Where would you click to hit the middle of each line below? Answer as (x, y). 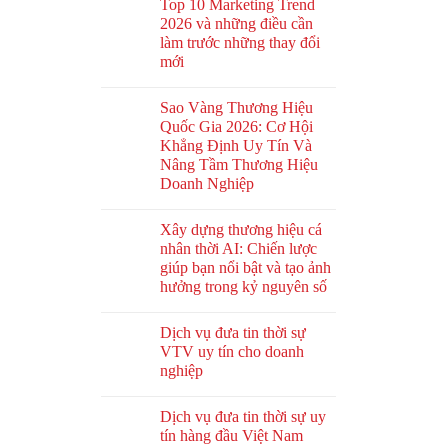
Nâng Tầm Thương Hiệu (239, 165)
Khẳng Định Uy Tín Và (236, 146)
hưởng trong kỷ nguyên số (243, 287)
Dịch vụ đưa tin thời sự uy (243, 417)
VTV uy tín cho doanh (232, 352)
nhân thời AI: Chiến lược (238, 249)
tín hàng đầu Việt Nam (231, 436)
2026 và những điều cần (236, 24)
